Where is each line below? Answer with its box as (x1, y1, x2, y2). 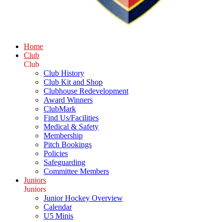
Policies (44, 149, 68, 158)
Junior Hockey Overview (44, 194, 123, 202)
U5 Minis (44, 212, 73, 220)
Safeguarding (44, 158, 85, 166)
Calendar (44, 203, 72, 211)
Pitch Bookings (44, 140, 92, 149)
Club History (44, 69, 84, 77)
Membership (44, 131, 83, 140)
